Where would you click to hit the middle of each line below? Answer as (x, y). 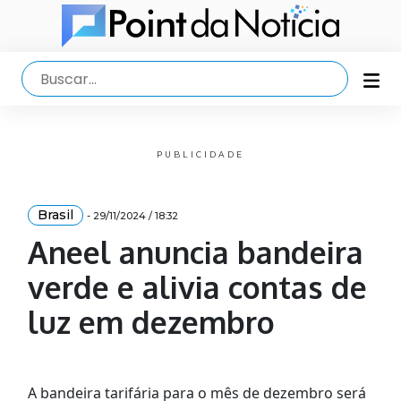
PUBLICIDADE (200, 155)
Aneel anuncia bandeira (195, 252)
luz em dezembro (151, 322)
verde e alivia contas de (197, 287)
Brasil (55, 215)
